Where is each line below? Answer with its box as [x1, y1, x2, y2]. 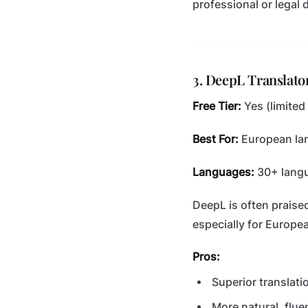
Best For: [192, 133, 239, 146]
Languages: [192, 166, 254, 179]
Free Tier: [192, 100, 241, 113]
